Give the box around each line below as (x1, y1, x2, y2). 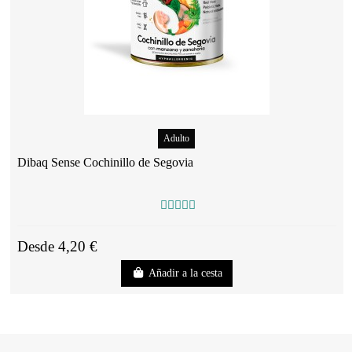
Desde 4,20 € (16, 238, 97, 255)
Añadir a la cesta (148, 267, 222, 280)
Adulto (163, 133, 190, 145)
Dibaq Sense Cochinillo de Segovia (16, 155, 193, 169)
